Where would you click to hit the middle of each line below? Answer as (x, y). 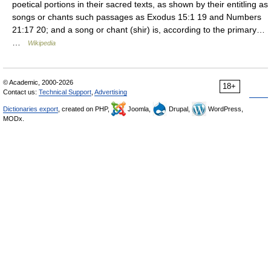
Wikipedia (42, 43)
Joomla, (139, 109)
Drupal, (179, 109)
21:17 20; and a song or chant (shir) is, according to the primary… (139, 30)
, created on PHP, (85, 109)
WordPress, (225, 109)
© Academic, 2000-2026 (38, 82)
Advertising (111, 92)
